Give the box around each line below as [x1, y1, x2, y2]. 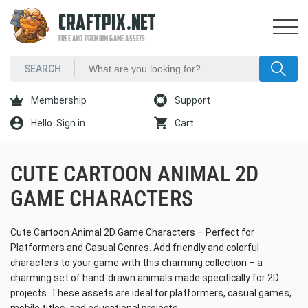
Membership [29, 95, 87, 106]
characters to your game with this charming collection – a [10, 257, 263, 268]
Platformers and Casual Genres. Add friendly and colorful [10, 242, 259, 253]
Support [173, 95, 210, 106]
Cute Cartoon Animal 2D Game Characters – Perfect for [10, 227, 254, 238]
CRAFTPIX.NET [58, 13, 157, 35]
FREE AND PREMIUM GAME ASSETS [58, 35, 146, 43]
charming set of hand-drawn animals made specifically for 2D [10, 272, 279, 283]
